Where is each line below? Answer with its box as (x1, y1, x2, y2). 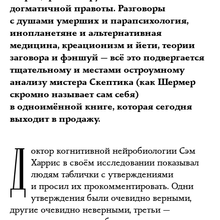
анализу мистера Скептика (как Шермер (10, 77, 195, 88)
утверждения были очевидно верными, (31, 192, 192, 204)
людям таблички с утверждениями (31, 168, 173, 180)
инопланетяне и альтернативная (10, 27, 162, 39)
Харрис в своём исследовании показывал (31, 157, 199, 168)
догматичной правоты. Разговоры (10, 3, 165, 14)
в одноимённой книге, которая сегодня (10, 101, 192, 112)
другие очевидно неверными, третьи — (10, 204, 170, 216)
